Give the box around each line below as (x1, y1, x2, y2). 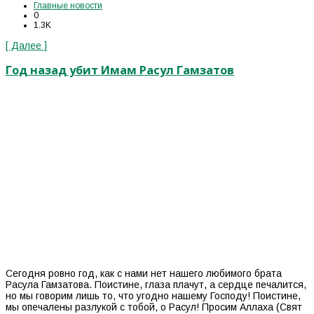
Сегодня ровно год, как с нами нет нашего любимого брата (6, 267, 282, 279)
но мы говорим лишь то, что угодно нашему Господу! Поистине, (6, 289, 301, 301)
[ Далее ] (6, 39, 47, 51)
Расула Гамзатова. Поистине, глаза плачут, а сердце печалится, (6, 278, 306, 290)
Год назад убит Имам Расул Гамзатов (6, 62, 234, 78)
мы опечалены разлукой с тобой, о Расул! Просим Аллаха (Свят (6, 301, 302, 313)
